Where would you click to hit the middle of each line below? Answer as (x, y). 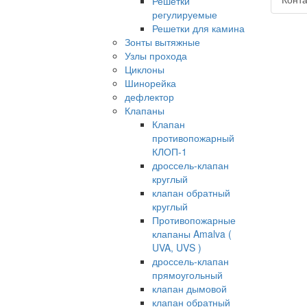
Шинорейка (150, 83)
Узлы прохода (156, 56)
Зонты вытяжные (162, 42)
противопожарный (193, 138)
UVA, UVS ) (177, 248)
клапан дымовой (189, 289)
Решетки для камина (198, 28)
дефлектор (149, 97)
